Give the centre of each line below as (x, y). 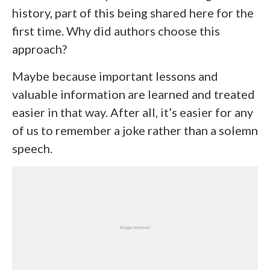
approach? (39, 49)
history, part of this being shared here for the (133, 13)
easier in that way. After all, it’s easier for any (133, 112)
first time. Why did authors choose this (116, 31)
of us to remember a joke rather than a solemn (135, 130)
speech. (32, 148)
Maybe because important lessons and (115, 76)
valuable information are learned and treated (133, 94)
